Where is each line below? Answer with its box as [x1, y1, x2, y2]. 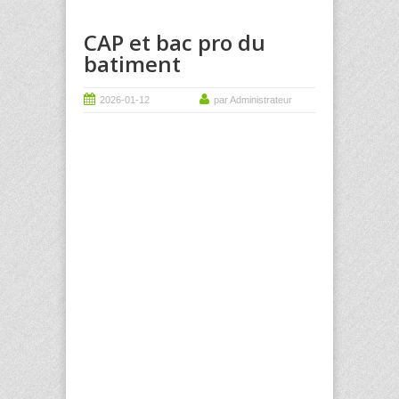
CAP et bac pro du [84, 28, 265, 57]
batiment [84, 49, 181, 78]
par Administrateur [214, 94, 292, 105]
